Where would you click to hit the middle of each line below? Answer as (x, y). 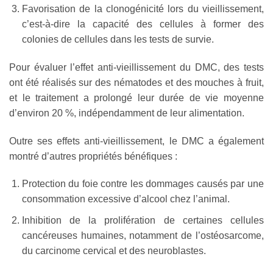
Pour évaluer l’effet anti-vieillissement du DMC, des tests (136, 67)
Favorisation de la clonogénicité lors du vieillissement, (143, 9)
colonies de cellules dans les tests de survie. (118, 39)
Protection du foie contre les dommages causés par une (143, 184)
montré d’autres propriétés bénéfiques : (93, 156)
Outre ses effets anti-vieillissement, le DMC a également (136, 141)
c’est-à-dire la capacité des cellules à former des (143, 24)
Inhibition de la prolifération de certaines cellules (143, 220)
